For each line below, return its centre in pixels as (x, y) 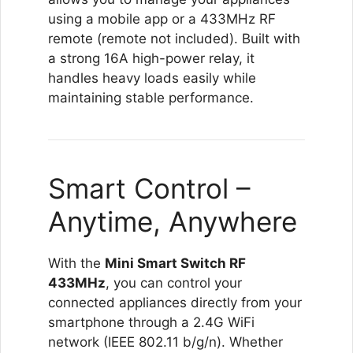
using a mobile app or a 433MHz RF (162, 19)
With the (76, 263)
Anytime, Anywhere (173, 221)
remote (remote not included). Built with (174, 39)
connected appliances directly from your (175, 303)
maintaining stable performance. (151, 98)
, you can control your (174, 283)
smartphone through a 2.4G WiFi (151, 322)
